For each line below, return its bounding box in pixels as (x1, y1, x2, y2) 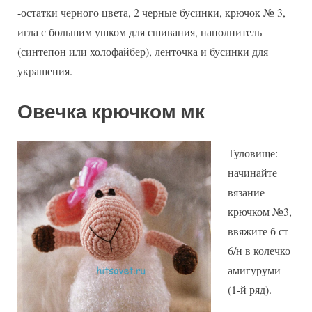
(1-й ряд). (228, 282, 272, 297)
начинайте (228, 165, 277, 180)
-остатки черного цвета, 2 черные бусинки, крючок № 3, (17, 5, 286, 20)
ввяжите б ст (228, 224, 288, 239)
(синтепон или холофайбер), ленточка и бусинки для (17, 44, 268, 59)
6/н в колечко (228, 243, 290, 258)
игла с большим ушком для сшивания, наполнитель (17, 24, 262, 40)
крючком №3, (228, 204, 292, 219)
